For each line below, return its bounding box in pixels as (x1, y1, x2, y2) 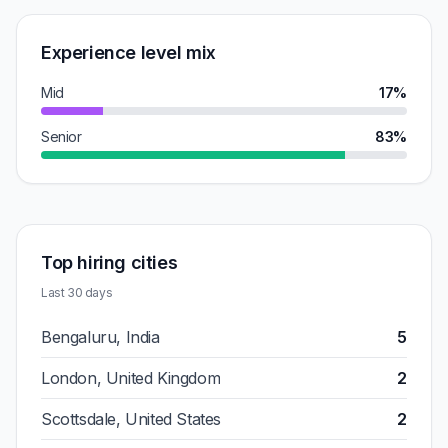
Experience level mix (41, 42, 216, 63)
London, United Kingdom (41, 368, 221, 388)
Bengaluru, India (41, 327, 160, 347)
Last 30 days (41, 285, 113, 300)
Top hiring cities (41, 252, 178, 273)
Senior (41, 128, 82, 145)
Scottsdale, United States (41, 409, 221, 429)
